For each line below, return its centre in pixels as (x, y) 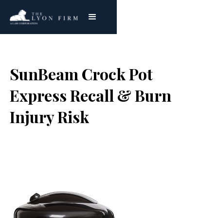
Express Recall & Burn (91, 95)
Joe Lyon (66, 142)
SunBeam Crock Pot (81, 74)
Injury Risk (49, 117)
